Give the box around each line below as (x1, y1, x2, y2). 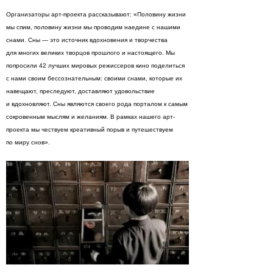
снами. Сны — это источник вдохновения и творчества (6, 37, 168, 43)
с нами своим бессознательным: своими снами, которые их (6, 75, 182, 82)
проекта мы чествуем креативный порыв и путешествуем (6, 126, 173, 133)
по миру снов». (6, 139, 50, 146)
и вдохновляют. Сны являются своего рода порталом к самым (6, 101, 188, 107)
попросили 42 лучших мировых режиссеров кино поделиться (6, 62, 185, 69)
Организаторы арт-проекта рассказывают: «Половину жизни (6, 11, 186, 18)
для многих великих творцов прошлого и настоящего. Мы (6, 49, 175, 56)
